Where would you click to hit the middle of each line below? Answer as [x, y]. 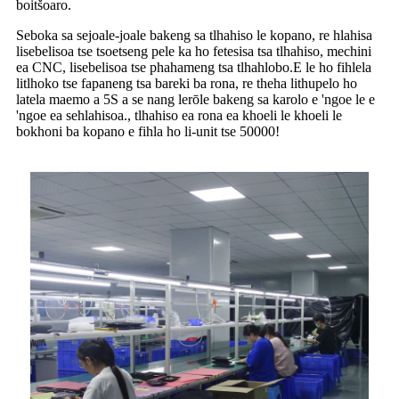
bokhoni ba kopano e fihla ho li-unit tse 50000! [148, 132]
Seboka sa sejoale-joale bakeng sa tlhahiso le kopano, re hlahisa [194, 36]
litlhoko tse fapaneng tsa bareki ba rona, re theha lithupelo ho [187, 84]
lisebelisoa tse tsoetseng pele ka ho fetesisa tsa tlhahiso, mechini [194, 52]
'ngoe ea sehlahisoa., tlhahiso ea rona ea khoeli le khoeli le [179, 116]
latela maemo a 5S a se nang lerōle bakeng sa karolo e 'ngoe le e [195, 100]
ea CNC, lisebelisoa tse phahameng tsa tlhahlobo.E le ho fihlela [194, 68]
